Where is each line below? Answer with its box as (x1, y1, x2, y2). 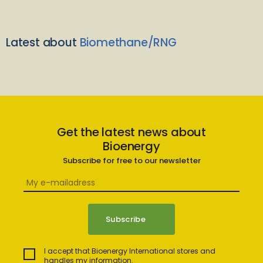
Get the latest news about (56, 124, 206, 140)
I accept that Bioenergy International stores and (44, 246, 215, 256)
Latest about (6, 35, 77, 50)
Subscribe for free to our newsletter (62, 155, 201, 166)
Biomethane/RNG (76, 35, 177, 50)
